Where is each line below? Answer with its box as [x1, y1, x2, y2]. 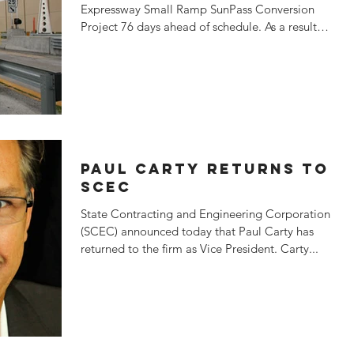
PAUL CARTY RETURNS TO [81, 160, 329, 178]
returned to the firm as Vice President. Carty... [81, 241, 318, 256]
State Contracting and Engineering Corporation [81, 206, 330, 221]
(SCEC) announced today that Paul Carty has [81, 224, 314, 239]
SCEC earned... [81, 36, 160, 51]
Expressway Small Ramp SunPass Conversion [81, 2, 314, 17]
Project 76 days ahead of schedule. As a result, [81, 19, 320, 34]
